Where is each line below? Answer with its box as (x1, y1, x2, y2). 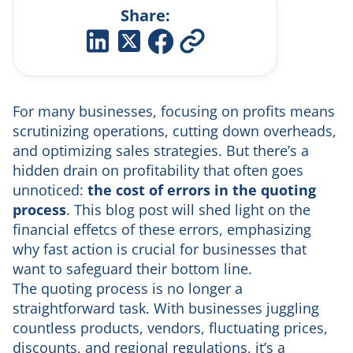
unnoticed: (13, 180, 87, 200)
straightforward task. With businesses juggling (13, 299, 319, 318)
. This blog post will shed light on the (66, 200, 310, 220)
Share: (120, 5, 170, 27)
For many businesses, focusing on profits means (13, 102, 335, 121)
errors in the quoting (167, 180, 316, 200)
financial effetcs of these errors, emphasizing (13, 220, 311, 240)
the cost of (87, 180, 163, 200)
